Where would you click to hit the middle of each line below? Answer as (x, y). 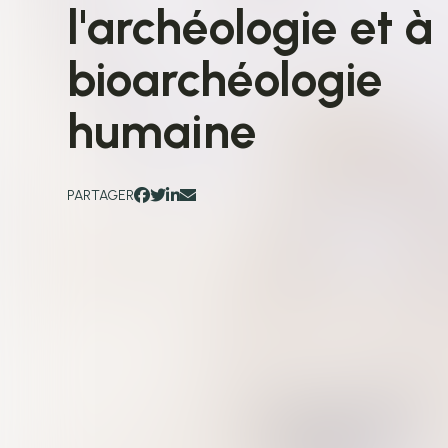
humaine (162, 131)
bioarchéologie (225, 79)
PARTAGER (101, 195)
